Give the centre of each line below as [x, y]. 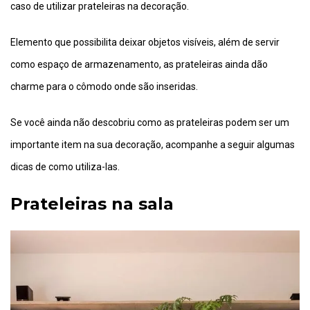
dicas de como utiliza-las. [65, 167]
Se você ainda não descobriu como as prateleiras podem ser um [150, 122]
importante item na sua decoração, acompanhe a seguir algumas [153, 145]
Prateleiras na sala [92, 204]
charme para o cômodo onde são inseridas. [104, 86]
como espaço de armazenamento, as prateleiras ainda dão [139, 64]
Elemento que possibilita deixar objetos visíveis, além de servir [145, 42]
